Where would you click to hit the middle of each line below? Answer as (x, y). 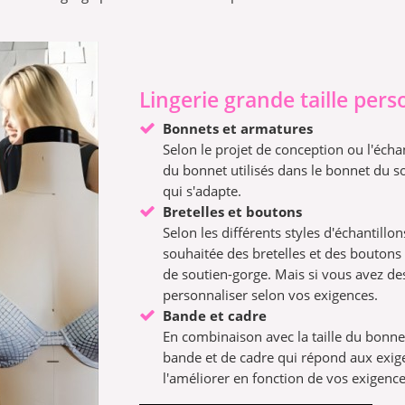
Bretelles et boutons (233, 212)
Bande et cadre (215, 316)
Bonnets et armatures (238, 129)
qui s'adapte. (202, 191)
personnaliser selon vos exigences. (271, 295)
